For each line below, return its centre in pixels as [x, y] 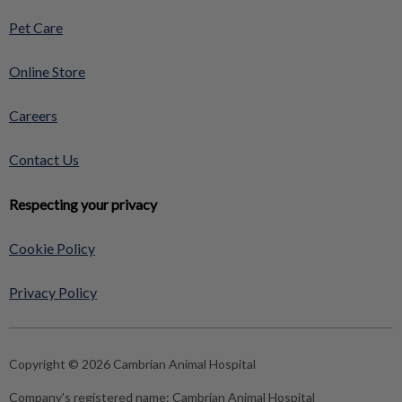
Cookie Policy [52, 249]
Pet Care [36, 28]
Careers [33, 116]
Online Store [47, 72]
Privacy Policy [53, 293]
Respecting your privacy [83, 205]
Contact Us [44, 160]
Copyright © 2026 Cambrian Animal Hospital [132, 364]
